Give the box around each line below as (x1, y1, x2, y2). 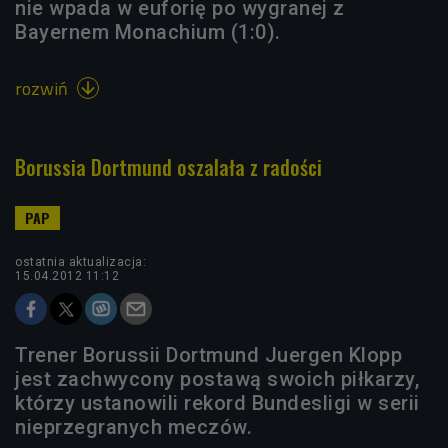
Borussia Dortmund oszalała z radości (15, 152, 322, 182)
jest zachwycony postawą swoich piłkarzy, (15, 367, 419, 391)
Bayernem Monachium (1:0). (15, 20, 281, 44)
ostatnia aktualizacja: (15, 255, 146, 269)
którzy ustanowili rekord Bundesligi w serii (15, 391, 420, 415)
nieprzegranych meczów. (15, 415, 252, 439)
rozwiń (15, 75, 72, 102)
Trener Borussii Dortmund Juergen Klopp (15, 343, 402, 367)
